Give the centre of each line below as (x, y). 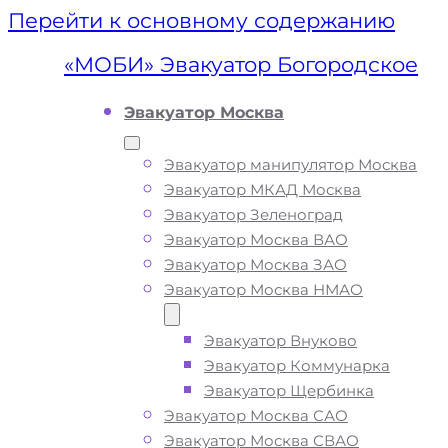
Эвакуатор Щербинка (289, 390)
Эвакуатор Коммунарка (297, 365)
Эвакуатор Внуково (280, 340)
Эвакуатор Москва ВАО (256, 239)
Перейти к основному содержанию (201, 20)
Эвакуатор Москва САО (256, 415)
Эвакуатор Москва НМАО (263, 289)
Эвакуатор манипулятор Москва (290, 164)
